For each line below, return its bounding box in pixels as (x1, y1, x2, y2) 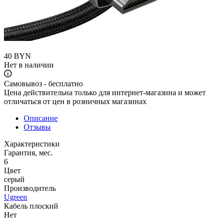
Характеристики (4, 139, 60, 148)
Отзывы (24, 122, 51, 131)
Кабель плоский (4, 201, 58, 210)
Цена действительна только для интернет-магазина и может (4, 88, 206, 97)
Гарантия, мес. (4, 148, 53, 157)
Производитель (4, 184, 56, 192)
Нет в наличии (4, 60, 54, 69)
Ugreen (4, 192, 27, 201)
